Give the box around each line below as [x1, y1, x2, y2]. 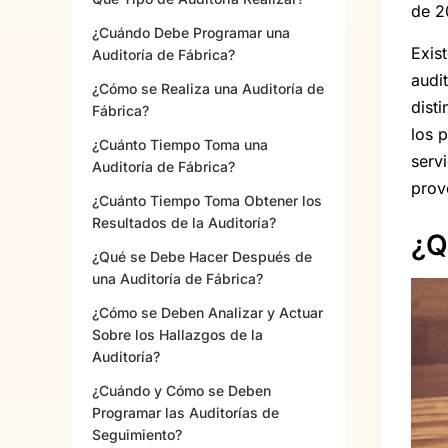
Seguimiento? [92, 426, 182, 444]
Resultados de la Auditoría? [92, 214, 276, 232]
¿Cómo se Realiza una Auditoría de [92, 80, 324, 98]
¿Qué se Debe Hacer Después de [92, 248, 312, 266]
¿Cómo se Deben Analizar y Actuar [92, 304, 323, 322]
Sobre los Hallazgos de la [92, 326, 263, 344]
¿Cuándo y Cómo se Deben [92, 382, 271, 400]
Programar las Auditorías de [92, 404, 279, 422]
